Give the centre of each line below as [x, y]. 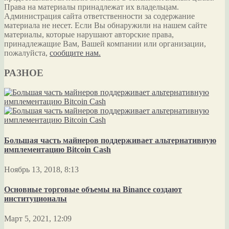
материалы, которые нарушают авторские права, [89, 34]
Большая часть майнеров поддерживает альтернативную [110, 140]
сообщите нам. [75, 53]
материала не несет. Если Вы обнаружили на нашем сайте [106, 25]
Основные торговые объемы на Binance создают [93, 190]
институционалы [36, 199]
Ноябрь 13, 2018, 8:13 [41, 169]
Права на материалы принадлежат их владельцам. [91, 7]
